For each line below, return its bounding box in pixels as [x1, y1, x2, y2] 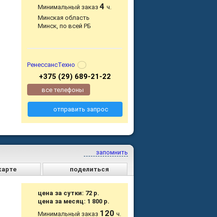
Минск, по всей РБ [38, 22, 92, 30]
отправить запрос [53, 106, 108, 113]
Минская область [38, 14, 90, 22]
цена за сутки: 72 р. [38, 189, 100, 197]
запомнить [94, 148, 128, 156]
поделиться [70, 165, 109, 173]
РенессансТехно [27, 61, 75, 68]
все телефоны [42, 86, 84, 93]
